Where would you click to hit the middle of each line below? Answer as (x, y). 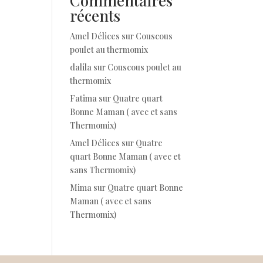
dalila (81, 67)
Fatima (84, 98)
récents (95, 16)
